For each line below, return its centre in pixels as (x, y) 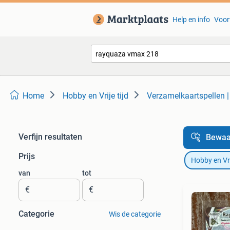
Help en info (191, 20)
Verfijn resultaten (50, 137)
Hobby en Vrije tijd (95, 96)
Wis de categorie (135, 214)
